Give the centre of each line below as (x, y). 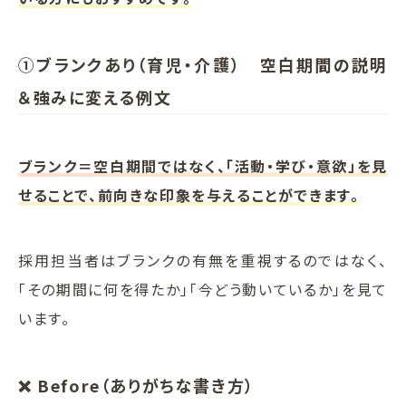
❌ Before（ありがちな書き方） (136, 385)
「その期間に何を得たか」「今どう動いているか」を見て (203, 289)
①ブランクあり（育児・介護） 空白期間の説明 (203, 64)
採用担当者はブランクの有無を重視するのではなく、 (203, 260)
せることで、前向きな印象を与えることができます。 (189, 194)
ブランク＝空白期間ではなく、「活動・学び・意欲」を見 (203, 165)
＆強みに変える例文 (95, 97)
